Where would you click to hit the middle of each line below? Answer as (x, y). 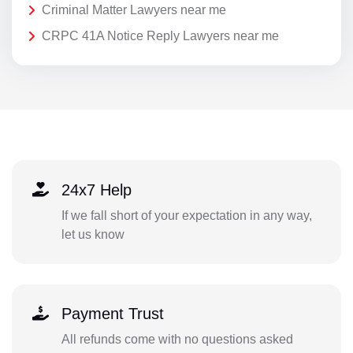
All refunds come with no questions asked (177, 340)
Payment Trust (112, 314)
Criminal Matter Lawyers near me (134, 9)
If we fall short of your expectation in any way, (186, 215)
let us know (93, 234)
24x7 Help (96, 190)
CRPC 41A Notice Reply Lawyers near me (160, 36)
